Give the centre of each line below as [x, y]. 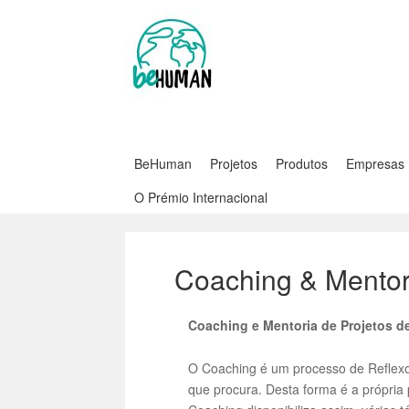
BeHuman [163, 163]
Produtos [302, 163]
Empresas [375, 163]
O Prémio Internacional [201, 197]
